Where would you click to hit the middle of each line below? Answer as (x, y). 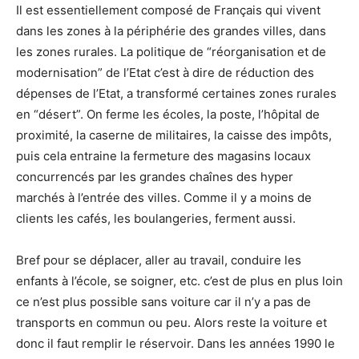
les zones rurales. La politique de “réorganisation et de (171, 51)
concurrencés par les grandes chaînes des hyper (155, 176)
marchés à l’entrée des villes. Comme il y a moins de (164, 197)
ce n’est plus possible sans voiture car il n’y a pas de (163, 301)
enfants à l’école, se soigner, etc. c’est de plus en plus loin (179, 280)
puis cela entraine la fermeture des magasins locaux (163, 155)
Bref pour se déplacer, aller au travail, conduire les (159, 260)
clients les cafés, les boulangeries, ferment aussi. (156, 218)
